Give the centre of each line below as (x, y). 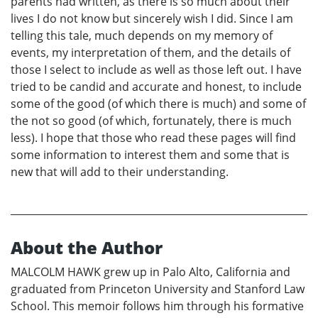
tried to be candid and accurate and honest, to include (156, 86)
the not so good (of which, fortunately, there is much (151, 120)
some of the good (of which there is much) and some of (158, 103)
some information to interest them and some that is (150, 154)
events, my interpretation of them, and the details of (150, 52)
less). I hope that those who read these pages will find (153, 137)
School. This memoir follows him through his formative (157, 306)
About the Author (87, 247)
